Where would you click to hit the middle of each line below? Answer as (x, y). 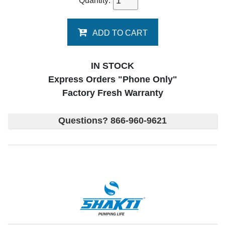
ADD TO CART (120, 33)
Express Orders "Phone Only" (113, 79)
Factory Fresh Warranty (113, 93)
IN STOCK (113, 66)
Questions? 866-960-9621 (113, 121)
